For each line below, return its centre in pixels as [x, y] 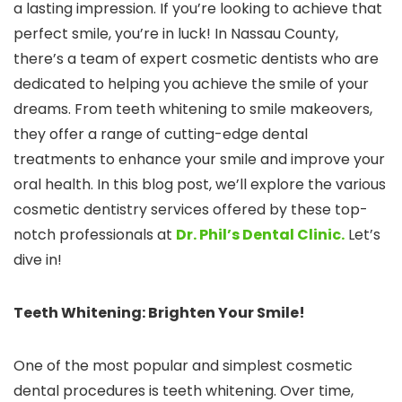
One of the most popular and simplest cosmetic [183, 366]
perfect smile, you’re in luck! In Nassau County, [176, 34]
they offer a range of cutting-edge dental [161, 135]
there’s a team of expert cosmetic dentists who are [196, 59]
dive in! [38, 260]
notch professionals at [95, 235]
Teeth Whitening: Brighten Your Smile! [159, 313]
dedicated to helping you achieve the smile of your [191, 84]
